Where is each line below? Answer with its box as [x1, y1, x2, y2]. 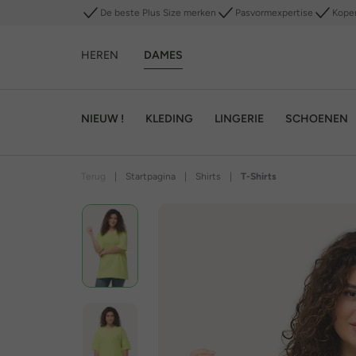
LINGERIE [215, 111, 264, 126]
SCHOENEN [285, 111, 348, 126]
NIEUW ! [81, 111, 124, 126]
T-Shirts [241, 171, 277, 182]
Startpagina [126, 171, 176, 182]
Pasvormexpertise [235, 7, 313, 18]
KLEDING [145, 111, 193, 126]
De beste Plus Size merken [100, 7, 216, 18]
